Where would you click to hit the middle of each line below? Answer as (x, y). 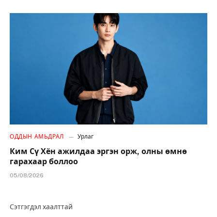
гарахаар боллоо (44, 161)
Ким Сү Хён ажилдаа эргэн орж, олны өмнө (98, 151)
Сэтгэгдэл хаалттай (41, 207)
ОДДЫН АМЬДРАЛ (37, 136)
